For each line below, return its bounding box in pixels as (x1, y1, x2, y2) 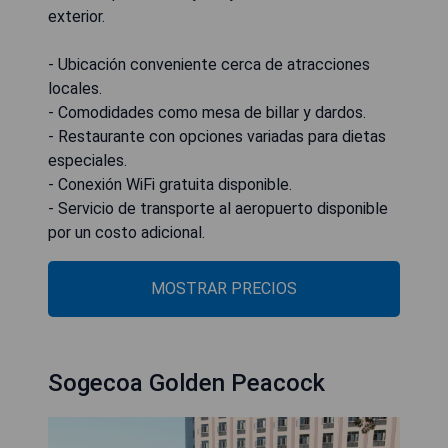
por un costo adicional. (48, 223, 205, 243)
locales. (48, 79, 102, 99)
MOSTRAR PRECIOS (151, 279, 297, 299)
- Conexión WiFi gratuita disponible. (48, 175, 292, 195)
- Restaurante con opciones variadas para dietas (48, 127, 386, 147)
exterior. (48, 7, 105, 27)
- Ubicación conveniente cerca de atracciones (48, 55, 370, 75)
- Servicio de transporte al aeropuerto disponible (48, 199, 388, 219)
